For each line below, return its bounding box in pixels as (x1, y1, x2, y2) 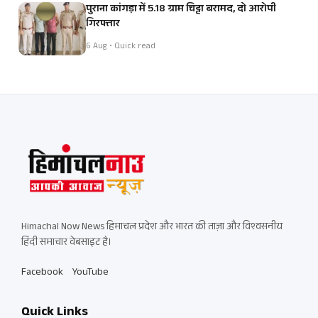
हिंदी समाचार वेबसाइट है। (21, 234, 111, 252)
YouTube (72, 264, 109, 282)
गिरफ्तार (86, 16, 120, 34)
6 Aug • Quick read (86, 40, 155, 55)
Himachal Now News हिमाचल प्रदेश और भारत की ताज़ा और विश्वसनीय (21, 219, 283, 236)
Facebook (21, 264, 63, 282)
